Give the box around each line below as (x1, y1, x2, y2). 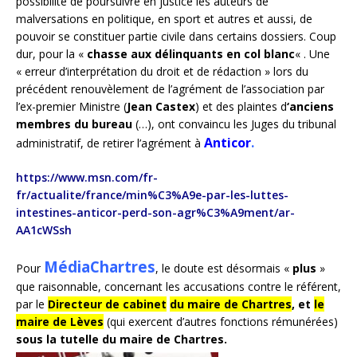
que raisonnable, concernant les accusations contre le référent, (16, 279, 341, 295)
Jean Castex (127, 99, 195, 115)
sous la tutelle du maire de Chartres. (16, 331, 227, 347)
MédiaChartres (44, 257, 155, 277)
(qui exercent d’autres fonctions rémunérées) (104, 314, 338, 330)
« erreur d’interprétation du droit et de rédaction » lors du (16, 64, 308, 80)
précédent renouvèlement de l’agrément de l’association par (16, 81, 324, 97)
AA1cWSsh (16, 222, 72, 238)
